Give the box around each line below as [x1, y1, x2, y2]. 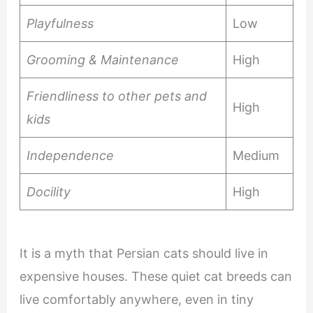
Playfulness [26, 15, 97, 31]
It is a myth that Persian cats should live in [19, 245, 268, 261]
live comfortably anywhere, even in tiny [19, 291, 254, 307]
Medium [232, 147, 286, 163]
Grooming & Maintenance [26, 52, 182, 67]
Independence [26, 147, 114, 163]
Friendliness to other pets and [26, 88, 207, 103]
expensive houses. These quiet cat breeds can [19, 268, 292, 284]
